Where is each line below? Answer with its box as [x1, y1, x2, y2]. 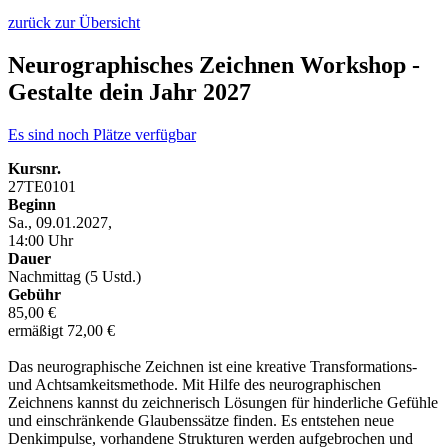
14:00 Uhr [8, 231, 73, 249]
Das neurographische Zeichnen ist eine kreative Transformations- [8, 357, 417, 375]
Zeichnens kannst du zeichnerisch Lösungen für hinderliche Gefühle [8, 393, 438, 411]
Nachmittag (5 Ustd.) [8, 267, 141, 285]
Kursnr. [8, 159, 61, 177]
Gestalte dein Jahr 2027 [8, 78, 251, 105]
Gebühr [8, 285, 61, 303]
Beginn [8, 195, 56, 213]
